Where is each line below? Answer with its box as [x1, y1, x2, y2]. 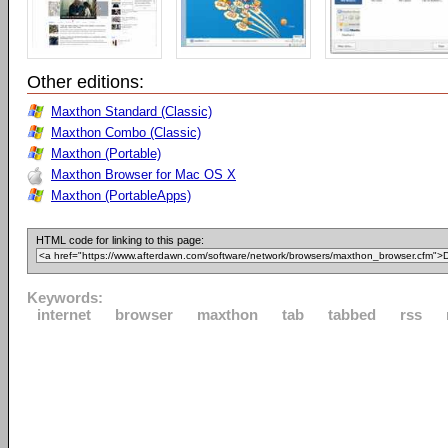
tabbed [328, 306, 376, 323]
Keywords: [27, 289, 103, 306]
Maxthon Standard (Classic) [51, 104, 212, 119]
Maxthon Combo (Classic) [51, 125, 201, 140]
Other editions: [27, 72, 144, 92]
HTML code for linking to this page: [36, 234, 204, 246]
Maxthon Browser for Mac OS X [51, 167, 236, 182]
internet [37, 306, 91, 323]
